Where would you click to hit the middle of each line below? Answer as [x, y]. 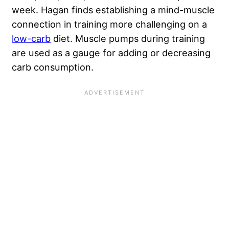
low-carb [31, 38]
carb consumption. [53, 67]
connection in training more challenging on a [109, 24]
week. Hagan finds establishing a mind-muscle [113, 9]
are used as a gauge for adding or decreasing [111, 52]
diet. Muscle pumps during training [128, 38]
